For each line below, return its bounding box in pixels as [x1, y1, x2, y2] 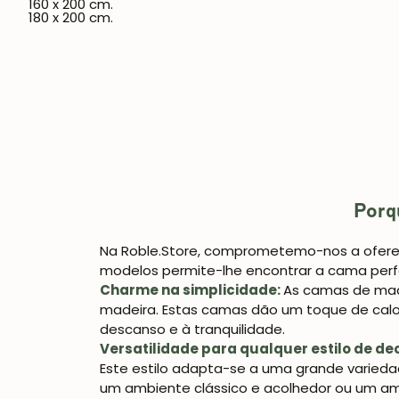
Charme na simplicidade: [100, 281, 283, 300]
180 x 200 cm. [28, 8, 113, 27]
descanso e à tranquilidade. [100, 320, 285, 339]
